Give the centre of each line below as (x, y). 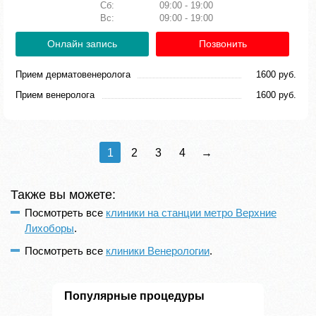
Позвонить (223, 44)
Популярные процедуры (134, 296)
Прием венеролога (55, 95)
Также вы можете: (63, 195)
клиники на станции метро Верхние (191, 213)
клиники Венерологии (158, 251)
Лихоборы (49, 228)
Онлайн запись (82, 44)
